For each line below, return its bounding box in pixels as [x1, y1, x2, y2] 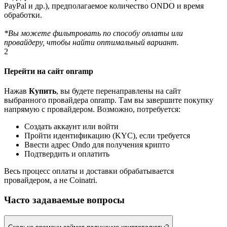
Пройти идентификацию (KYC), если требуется [24, 131, 190, 140]
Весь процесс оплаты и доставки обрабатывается [4, 167, 174, 176]
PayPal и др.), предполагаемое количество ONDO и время [4, 1, 204, 10]
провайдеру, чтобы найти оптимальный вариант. [4, 37, 179, 47]
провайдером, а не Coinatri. [4, 176, 97, 185]
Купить [29, 87, 56, 96]
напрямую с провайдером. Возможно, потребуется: [4, 105, 180, 114]
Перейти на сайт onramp [4, 67, 93, 76]
